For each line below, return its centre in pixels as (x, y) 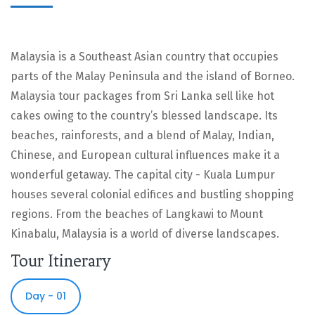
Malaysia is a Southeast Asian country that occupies (144, 56)
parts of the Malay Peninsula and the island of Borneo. (153, 76)
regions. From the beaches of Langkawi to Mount (137, 214)
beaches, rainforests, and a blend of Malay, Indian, (142, 135)
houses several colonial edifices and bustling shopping (152, 194)
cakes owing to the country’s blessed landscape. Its (144, 115)
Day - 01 (46, 296)
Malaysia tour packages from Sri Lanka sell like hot (142, 96)
